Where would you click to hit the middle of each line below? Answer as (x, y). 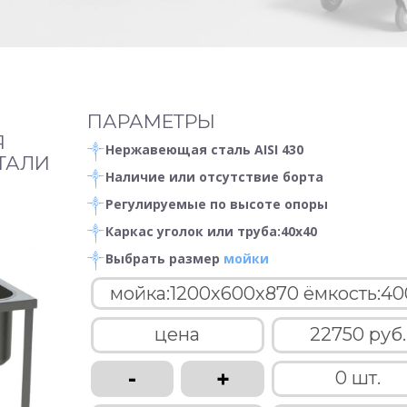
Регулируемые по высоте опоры (217, 204)
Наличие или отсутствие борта (214, 177)
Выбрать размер (164, 258)
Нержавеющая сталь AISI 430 (204, 149)
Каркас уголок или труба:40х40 (211, 231)
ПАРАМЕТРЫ (151, 121)
